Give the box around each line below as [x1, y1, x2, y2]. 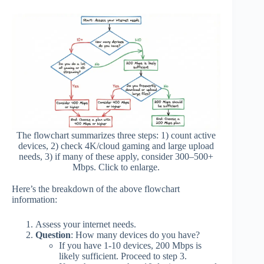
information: [12, 194, 57, 205]
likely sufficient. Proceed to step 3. [59, 251, 187, 262]
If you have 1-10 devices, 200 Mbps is [59, 240, 202, 251]
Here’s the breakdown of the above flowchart [12, 184, 180, 194]
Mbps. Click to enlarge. [72, 162, 160, 173]
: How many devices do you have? [71, 230, 200, 240]
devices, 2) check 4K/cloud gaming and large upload [18, 141, 214, 151]
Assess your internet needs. [35, 219, 136, 230]
